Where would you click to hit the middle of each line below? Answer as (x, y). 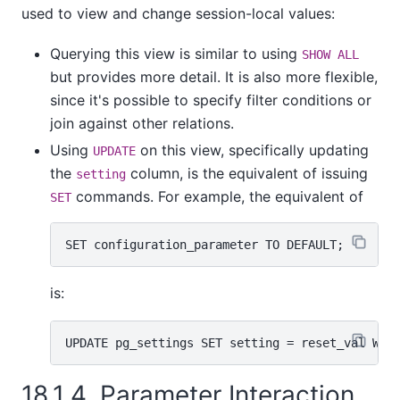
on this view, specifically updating (252, 150)
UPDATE (114, 150)
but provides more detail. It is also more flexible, (214, 76)
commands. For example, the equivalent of (217, 196)
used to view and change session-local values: (178, 14)
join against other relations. (142, 123)
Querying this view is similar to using (176, 53)
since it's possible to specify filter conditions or (211, 100)
